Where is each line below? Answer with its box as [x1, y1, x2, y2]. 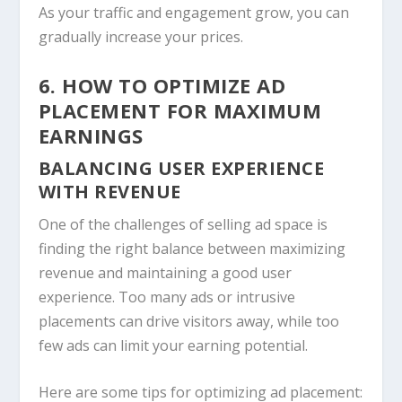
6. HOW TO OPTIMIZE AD [38, 71, 286, 99]
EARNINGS [38, 121, 144, 149]
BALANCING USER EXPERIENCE [38, 155, 325, 180]
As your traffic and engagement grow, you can [38, 3, 349, 22]
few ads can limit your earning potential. [38, 335, 308, 355]
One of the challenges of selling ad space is [38, 214, 328, 234]
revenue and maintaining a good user [38, 262, 292, 283]
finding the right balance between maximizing [38, 238, 345, 258]
